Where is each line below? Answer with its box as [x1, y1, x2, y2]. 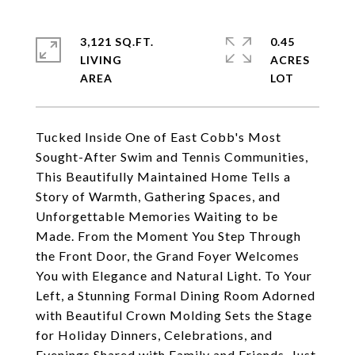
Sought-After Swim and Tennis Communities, [36, 149, 308, 164]
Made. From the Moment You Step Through [36, 228, 301, 243]
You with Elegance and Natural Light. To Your [36, 268, 312, 283]
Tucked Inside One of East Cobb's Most [36, 129, 281, 144]
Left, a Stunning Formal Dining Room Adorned [36, 288, 315, 303]
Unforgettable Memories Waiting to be [36, 208, 278, 223]
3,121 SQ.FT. [80, 35, 154, 48]
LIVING [80, 53, 122, 67]
